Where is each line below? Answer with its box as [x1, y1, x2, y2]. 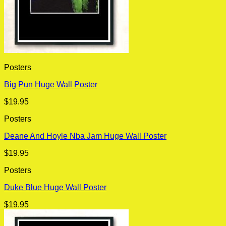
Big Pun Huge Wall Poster [4, 80, 97, 89]
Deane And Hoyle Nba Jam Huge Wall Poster [4, 132, 166, 141]
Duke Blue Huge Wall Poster [4, 183, 106, 192]
